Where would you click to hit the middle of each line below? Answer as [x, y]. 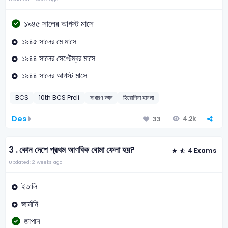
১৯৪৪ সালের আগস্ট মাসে [54, 75]
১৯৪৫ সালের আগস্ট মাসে [59, 24]
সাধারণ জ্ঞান [102, 97]
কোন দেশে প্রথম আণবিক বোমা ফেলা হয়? [77, 150]
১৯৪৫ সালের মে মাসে [49, 41]
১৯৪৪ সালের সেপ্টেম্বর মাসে [58, 59]
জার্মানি [30, 204]
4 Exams [202, 151]
